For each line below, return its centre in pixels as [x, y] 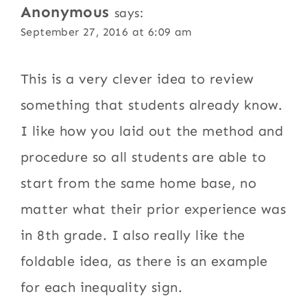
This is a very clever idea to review [137, 78]
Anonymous [65, 12]
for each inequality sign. [102, 287]
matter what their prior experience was [153, 209]
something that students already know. [152, 105]
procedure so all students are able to [144, 157]
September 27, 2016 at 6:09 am [106, 32]
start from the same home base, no [139, 183]
